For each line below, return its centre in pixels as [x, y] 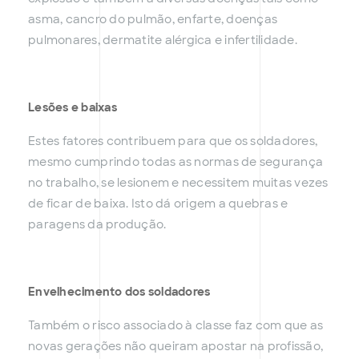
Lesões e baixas [73, 108]
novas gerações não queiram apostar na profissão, [175, 347]
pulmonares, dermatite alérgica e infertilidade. [163, 40]
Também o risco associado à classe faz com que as [175, 326]
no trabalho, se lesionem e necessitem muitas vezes [178, 183]
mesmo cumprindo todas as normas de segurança [175, 162]
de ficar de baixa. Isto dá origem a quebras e [158, 204]
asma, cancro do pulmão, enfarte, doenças [153, 20]
